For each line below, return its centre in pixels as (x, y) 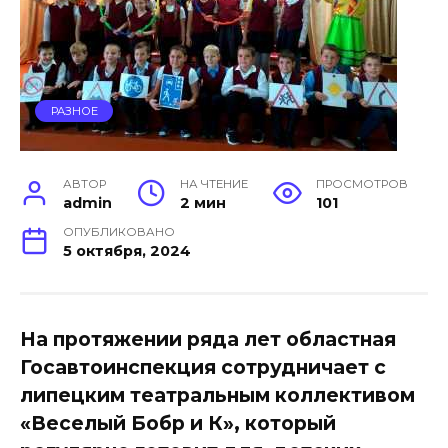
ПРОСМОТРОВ (362, 183)
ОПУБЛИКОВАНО (119, 231)
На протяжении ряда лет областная (208, 338)
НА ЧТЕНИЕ (214, 183)
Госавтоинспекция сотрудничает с (203, 366)
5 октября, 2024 (127, 250)
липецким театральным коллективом (217, 394)
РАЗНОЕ (74, 111)
